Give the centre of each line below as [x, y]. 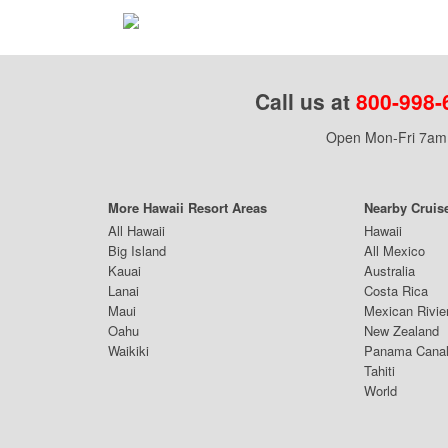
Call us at [305, 101]
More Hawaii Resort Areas [187, 207]
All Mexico [394, 250]
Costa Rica [396, 290]
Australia [389, 270]
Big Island [137, 250]
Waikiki [128, 350]
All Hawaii [136, 230]
